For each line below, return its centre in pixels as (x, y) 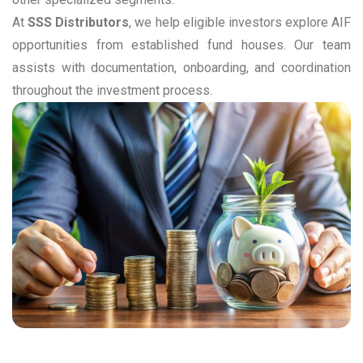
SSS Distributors (79, 23)
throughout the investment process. (112, 91)
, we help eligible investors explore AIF (240, 23)
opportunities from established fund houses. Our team (181, 45)
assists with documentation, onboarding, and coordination (181, 68)
